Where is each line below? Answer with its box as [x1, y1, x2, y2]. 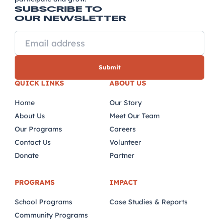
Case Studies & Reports [109, 197, 188, 206]
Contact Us [15, 138, 51, 147]
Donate [15, 151, 39, 160]
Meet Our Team [109, 111, 160, 120]
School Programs [15, 197, 72, 206]
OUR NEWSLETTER [15, 12, 126, 24]
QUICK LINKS [15, 79, 64, 88]
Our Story [109, 98, 142, 107]
